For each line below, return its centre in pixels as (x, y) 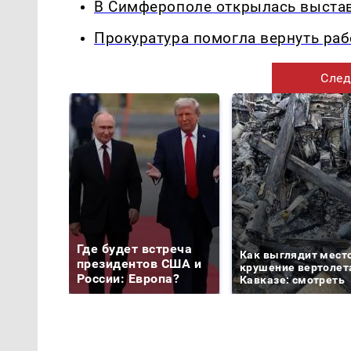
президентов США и (139, 264)
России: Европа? (128, 279)
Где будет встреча (135, 249)
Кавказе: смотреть (293, 280)
